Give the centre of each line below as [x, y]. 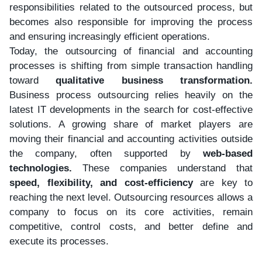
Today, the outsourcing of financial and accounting [131, 51]
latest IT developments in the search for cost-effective [131, 109]
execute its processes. [59, 241]
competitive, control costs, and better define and [131, 226]
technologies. [46, 168]
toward [33, 80]
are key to [223, 182]
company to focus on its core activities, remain [131, 212]
